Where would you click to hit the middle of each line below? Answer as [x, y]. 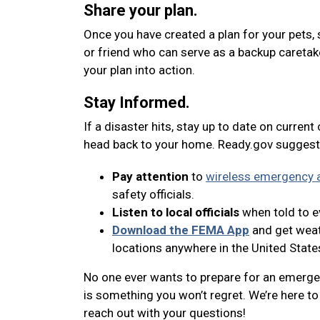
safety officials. [153, 194]
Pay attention [150, 176]
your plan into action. [141, 70]
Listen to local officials [176, 212]
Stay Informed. [137, 102]
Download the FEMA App [181, 230]
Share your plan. [141, 10]
